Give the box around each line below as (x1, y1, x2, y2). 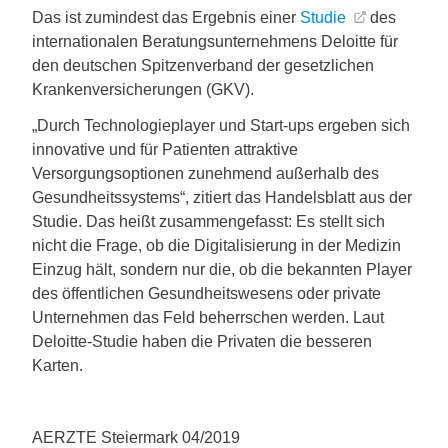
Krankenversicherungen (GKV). (32, 81, 254, 98)
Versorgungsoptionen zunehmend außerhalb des (32, 165, 379, 182)
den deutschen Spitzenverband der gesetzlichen (32, 57, 374, 74)
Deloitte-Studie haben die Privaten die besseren (32, 333, 372, 350)
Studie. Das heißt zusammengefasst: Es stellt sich (32, 213, 385, 230)
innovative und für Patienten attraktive (32, 141, 298, 158)
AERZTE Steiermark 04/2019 (32, 429, 240, 446)
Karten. (32, 357, 83, 374)
